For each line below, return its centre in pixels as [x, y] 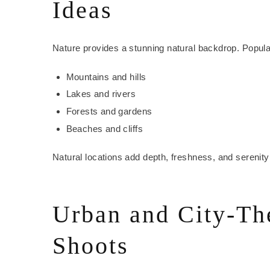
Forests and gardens [109, 111]
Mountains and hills [106, 77]
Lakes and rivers [101, 94]
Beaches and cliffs [104, 128]
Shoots [91, 246]
